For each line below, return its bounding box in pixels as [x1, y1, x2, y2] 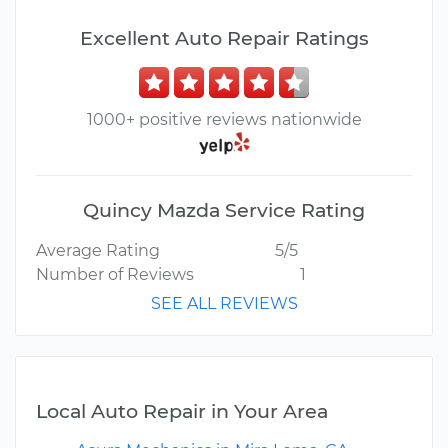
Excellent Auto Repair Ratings [79, 26, 369, 50]
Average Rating [36, 241, 160, 261]
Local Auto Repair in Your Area [36, 399, 328, 424]
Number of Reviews [36, 265, 194, 285]
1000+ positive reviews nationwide [86, 110, 362, 129]
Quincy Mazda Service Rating [83, 198, 365, 223]
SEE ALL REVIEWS [150, 294, 298, 314]
